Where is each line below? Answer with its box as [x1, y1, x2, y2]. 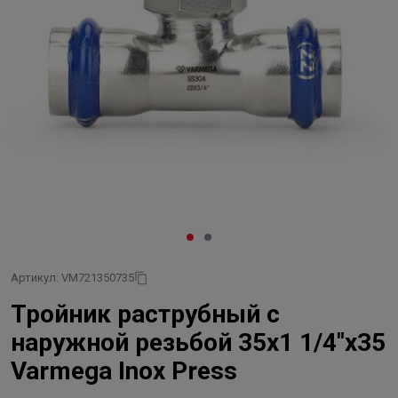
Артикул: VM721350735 [11, 271, 134, 284]
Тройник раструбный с [11, 299, 280, 329]
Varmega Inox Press [11, 356, 237, 386]
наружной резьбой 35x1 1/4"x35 [11, 328, 386, 357]
